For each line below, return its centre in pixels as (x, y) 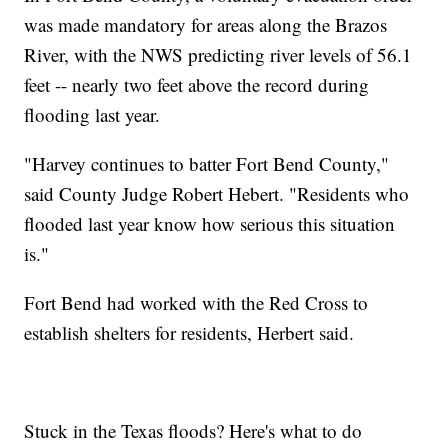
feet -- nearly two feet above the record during (197, 85)
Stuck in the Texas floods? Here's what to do (193, 431)
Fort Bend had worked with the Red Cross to (196, 303)
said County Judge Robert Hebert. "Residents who (217, 194)
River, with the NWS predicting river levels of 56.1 (218, 55)
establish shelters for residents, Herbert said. (189, 333)
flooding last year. (92, 115)
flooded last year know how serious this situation (210, 224)
